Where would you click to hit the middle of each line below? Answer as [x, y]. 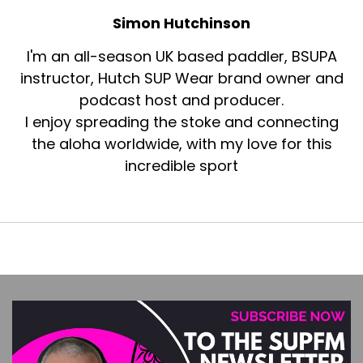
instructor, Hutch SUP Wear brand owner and [181, 79]
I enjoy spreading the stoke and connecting [181, 122]
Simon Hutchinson [181, 24]
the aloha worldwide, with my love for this [181, 144]
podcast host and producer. [181, 100]
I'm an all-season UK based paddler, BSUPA [181, 57]
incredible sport [181, 166]
